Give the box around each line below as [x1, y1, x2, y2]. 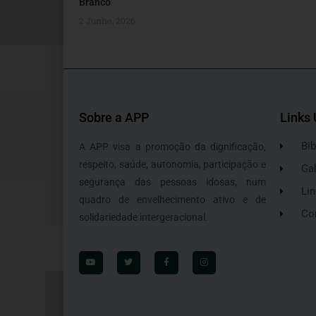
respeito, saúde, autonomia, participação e [79, 159, 266, 171]
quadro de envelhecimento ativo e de [79, 194, 266, 206]
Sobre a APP [79, 110, 149, 126]
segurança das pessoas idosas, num [79, 176, 266, 188]
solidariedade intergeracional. [79, 212, 208, 224]
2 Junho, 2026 [79, 15, 135, 27]
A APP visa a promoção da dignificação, [79, 141, 266, 153]
